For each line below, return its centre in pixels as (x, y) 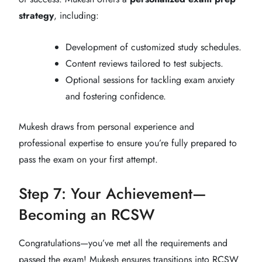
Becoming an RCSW (87, 214)
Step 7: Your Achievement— (113, 193)
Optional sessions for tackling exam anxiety (150, 80)
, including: (76, 15)
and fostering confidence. (116, 96)
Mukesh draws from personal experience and (106, 126)
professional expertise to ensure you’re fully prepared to (128, 143)
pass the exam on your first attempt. (88, 159)
